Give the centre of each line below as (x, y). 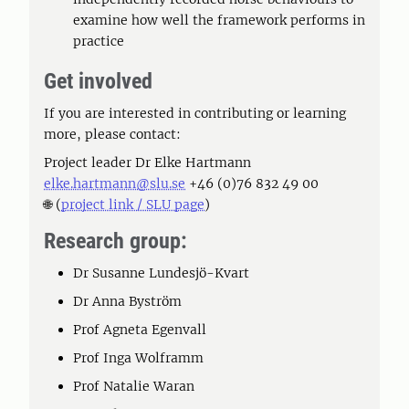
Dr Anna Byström (127, 301)
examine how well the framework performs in (219, 20)
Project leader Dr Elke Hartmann (147, 163)
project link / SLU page (133, 204)
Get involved (98, 81)
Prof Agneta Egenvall (142, 330)
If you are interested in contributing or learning (195, 113)
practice (99, 41)
